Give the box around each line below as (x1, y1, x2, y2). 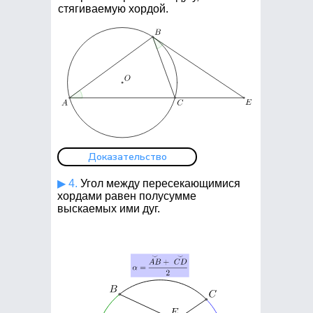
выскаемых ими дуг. (57, 203, 160, 214)
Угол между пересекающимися (78, 177, 240, 189)
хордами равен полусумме (57, 190, 196, 202)
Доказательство (87, 150, 167, 163)
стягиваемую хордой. (58, 3, 168, 15)
